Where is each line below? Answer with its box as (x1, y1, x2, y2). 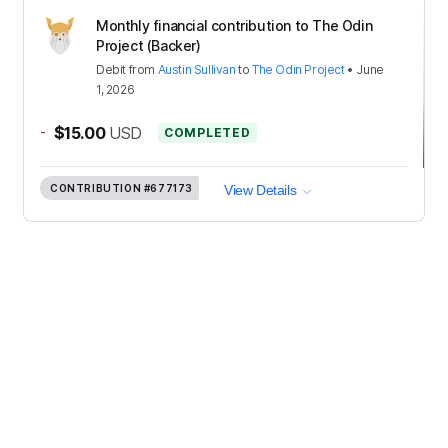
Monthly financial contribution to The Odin (96, 16, 373, 34)
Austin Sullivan (157, 61, 236, 77)
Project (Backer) (96, 36, 201, 54)
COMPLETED (164, 124, 251, 140)
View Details (224, 182, 297, 199)
